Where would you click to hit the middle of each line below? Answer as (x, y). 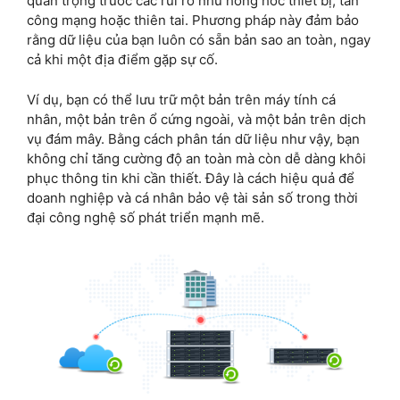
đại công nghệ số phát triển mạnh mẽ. (146, 217)
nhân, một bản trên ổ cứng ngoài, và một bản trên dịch (196, 119)
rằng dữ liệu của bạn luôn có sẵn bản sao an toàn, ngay (199, 40)
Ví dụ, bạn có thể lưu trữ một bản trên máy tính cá (181, 99)
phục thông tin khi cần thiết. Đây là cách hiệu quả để (191, 178)
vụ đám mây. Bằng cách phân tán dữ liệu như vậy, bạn (193, 138)
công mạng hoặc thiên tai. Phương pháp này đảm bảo (193, 21)
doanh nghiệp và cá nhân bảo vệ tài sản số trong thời (192, 197)
